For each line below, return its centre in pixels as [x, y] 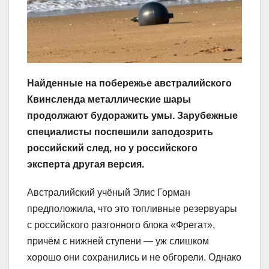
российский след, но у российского [112, 148]
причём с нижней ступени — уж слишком [118, 241]
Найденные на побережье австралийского [129, 83]
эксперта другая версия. [86, 165]
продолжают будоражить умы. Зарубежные [132, 116]
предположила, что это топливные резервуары [132, 209]
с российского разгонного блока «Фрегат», [121, 225]
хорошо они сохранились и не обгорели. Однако [134, 258]
